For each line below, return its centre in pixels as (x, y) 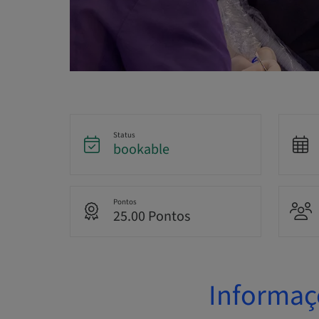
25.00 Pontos (151, 217)
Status (124, 135)
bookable (141, 150)
